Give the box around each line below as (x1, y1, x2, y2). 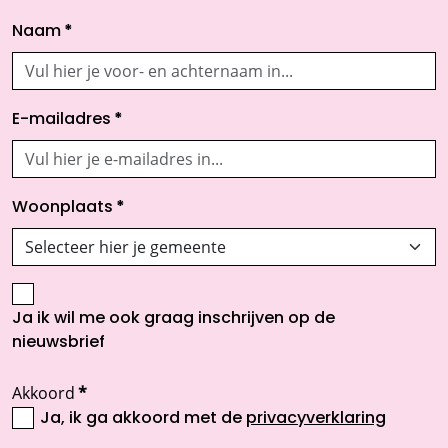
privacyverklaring (246, 411, 386, 428)
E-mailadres (12, 111, 111, 128)
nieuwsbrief (12, 335, 105, 352)
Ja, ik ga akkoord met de (40, 411, 246, 428)
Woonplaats (12, 199, 113, 216)
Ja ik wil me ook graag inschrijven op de (12, 311, 335, 328)
